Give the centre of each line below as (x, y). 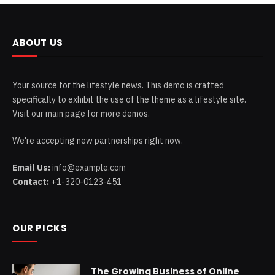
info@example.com (88, 167)
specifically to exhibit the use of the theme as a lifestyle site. (129, 99)
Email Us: (31, 167)
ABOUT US (38, 42)
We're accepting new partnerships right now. (98, 140)
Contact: (31, 181)
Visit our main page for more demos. (81, 113)
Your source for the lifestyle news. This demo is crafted (118, 85)
